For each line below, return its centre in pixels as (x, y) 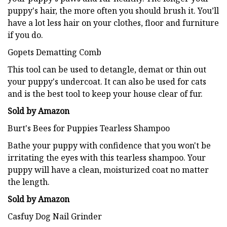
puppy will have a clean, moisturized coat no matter (108, 169)
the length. (29, 182)
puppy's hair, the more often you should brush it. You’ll (113, 10)
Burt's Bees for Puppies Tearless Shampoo (89, 128)
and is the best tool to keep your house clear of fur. (105, 93)
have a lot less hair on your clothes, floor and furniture (113, 23)
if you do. (25, 35)
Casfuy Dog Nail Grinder (55, 216)
